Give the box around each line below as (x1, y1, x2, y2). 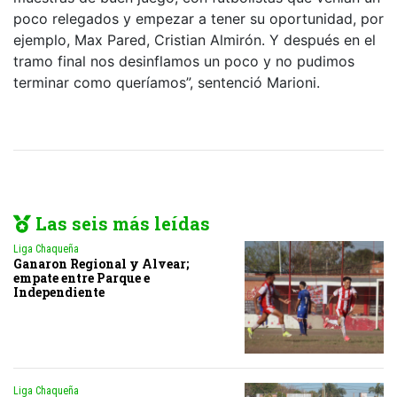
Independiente (13, 283, 105, 300)
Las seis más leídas (31, 211, 210, 235)
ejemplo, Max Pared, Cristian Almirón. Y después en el (13, 30, 376, 49)
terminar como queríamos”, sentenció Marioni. (13, 73, 320, 91)
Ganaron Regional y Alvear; (13, 254, 189, 272)
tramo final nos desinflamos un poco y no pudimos (13, 51, 354, 70)
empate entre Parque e (13, 269, 150, 286)
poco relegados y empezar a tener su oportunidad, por (13, 9, 384, 27)
